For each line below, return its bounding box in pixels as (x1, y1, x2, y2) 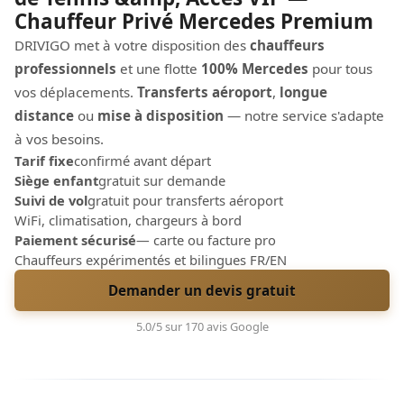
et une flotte (116, 60, 201, 78)
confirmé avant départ (74, 151, 211, 170)
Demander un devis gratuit (108, 281, 296, 299)
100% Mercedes (201, 60, 308, 78)
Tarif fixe (14, 151, 74, 170)
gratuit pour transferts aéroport (87, 191, 283, 209)
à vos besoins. (14, 130, 104, 148)
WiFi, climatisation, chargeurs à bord (14, 211, 242, 229)
